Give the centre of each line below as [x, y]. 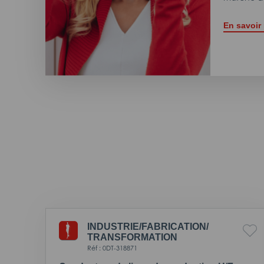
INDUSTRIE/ [114, 226]
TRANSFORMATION [132, 237]
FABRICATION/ [175, 226]
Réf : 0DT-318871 [112, 248]
